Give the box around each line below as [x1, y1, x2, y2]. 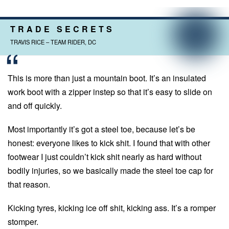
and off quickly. [8, 99, 62, 111]
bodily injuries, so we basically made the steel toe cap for [8, 165, 213, 177]
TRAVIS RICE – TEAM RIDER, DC [10, 37, 96, 46]
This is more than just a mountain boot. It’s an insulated [8, 72, 206, 84]
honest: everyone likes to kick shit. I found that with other [8, 137, 210, 149]
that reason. [8, 178, 50, 191]
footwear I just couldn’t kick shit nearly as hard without [8, 151, 201, 163]
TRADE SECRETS [10, 22, 114, 35]
